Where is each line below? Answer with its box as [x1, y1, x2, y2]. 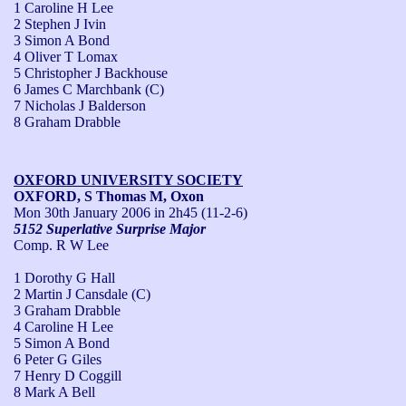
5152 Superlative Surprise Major [14, 220, 206, 237]
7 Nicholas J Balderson [14, 97, 146, 113]
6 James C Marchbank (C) [14, 81, 164, 97]
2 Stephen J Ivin [14, 15, 106, 32]
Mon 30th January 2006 [14, 204, 150, 220]
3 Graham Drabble [14, 302, 121, 318]
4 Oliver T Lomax [14, 48, 118, 64]
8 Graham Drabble [14, 113, 121, 130]
